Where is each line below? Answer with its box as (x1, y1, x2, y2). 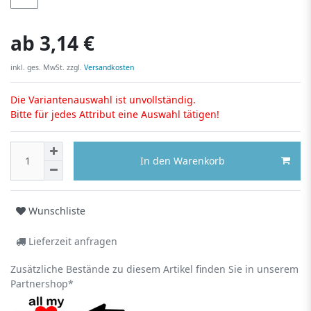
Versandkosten (82, 62, 134, 72)
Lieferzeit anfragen (26, 235, 117, 249)
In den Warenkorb (140, 154, 225, 168)
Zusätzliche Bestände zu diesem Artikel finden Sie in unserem (10, 262, 299, 276)
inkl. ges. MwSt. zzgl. (10, 62, 82, 72)
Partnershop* (10, 276, 74, 290)
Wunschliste (28, 204, 85, 218)
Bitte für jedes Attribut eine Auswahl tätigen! (10, 107, 219, 121)
